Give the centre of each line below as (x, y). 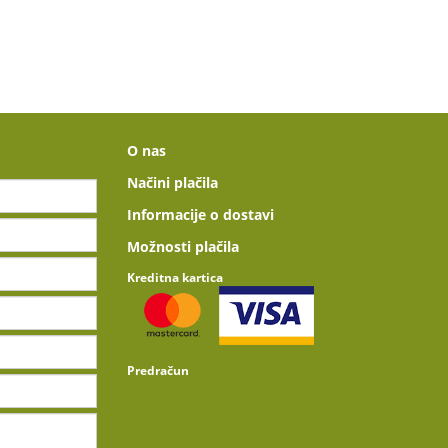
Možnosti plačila (183, 246)
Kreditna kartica (175, 277)
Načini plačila (172, 182)
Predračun (158, 370)
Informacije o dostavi (200, 214)
